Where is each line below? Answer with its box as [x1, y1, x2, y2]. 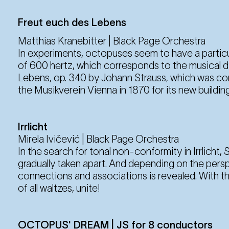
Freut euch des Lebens [18, 16, 126, 28]
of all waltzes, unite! [18, 182, 100, 194]
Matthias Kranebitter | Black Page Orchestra [18, 35, 205, 47]
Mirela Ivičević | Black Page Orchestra [18, 133, 179, 145]
